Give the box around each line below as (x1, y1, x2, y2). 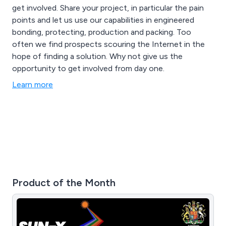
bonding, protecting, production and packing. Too (12, 27, 191, 37)
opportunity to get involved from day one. (12, 63, 164, 73)
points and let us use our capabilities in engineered (12, 15, 194, 25)
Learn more (12, 79, 53, 89)
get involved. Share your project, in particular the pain (12, 3, 204, 13)
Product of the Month (12, 176, 116, 189)
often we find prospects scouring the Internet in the (12, 39, 205, 49)
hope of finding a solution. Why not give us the (12, 51, 183, 61)
